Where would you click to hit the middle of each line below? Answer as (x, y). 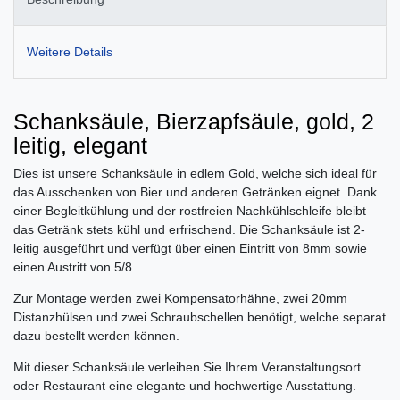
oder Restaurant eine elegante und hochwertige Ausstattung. (185, 385)
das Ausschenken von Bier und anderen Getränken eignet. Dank (195, 192)
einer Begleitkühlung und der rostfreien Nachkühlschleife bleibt (190, 210)
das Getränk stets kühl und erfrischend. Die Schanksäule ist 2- (189, 229)
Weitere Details (70, 51)
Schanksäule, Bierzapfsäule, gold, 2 (194, 121)
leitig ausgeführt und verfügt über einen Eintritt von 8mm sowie (190, 248)
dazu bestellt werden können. (96, 335)
